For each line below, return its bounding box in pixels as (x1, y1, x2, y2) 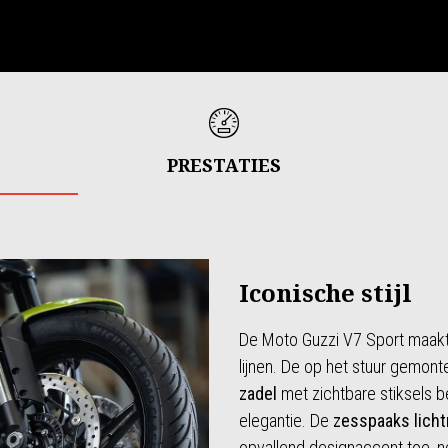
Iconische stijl (239, 276, 412, 310)
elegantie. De (239, 410, 333, 432)
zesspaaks (333, 410, 410, 432)
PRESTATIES (167, 153, 281, 178)
